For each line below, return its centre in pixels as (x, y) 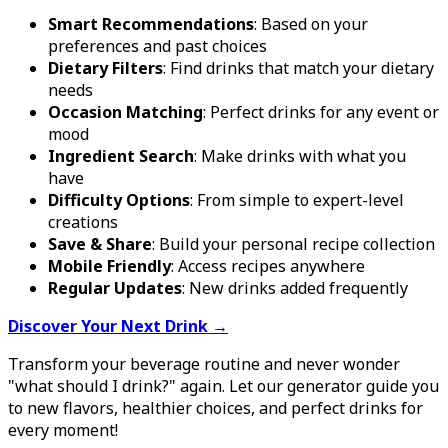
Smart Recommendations (151, 24)
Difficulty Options (119, 200)
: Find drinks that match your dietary (298, 68)
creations (83, 222)
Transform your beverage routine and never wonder (204, 364)
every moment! (63, 430)
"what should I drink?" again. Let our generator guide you (223, 386)
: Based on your (311, 24)
